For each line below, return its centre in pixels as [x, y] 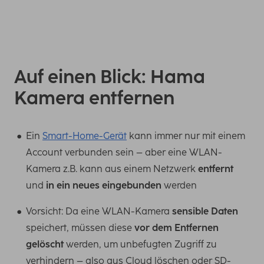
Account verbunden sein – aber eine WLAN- [124, 152]
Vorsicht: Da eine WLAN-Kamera [99, 211]
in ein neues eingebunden [104, 185]
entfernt [216, 169]
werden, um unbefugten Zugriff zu [140, 244]
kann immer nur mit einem [186, 136]
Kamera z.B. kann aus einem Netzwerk [112, 169]
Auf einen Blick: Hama [110, 77]
